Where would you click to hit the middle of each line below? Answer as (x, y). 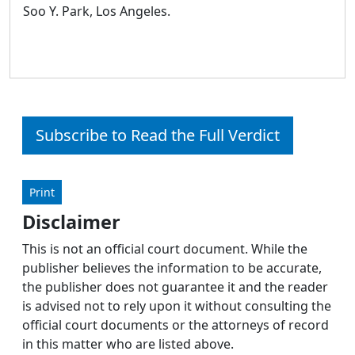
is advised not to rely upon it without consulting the (177, 305)
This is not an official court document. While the (165, 248)
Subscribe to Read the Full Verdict (158, 135)
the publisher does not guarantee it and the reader (175, 286)
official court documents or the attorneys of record (176, 324)
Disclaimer (71, 221)
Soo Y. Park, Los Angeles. (97, 11)
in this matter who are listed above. (128, 344)
